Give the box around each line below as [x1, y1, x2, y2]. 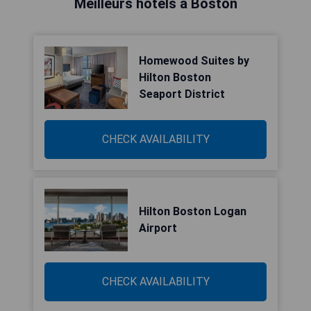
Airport [139, 221, 177, 235]
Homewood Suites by [139, 54, 249, 67]
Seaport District [139, 87, 225, 101]
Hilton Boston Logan [139, 205, 246, 218]
